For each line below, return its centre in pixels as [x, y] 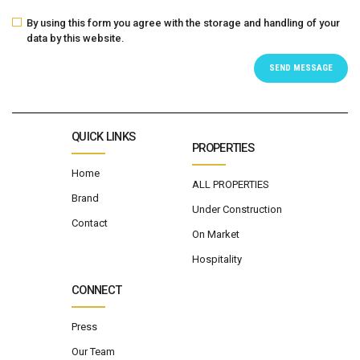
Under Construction [237, 209]
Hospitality [217, 259]
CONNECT [97, 290]
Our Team [93, 352]
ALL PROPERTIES [231, 184]
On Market [216, 234]
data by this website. [76, 38]
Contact [90, 223]
